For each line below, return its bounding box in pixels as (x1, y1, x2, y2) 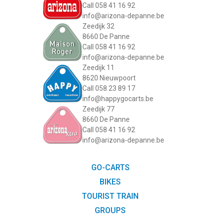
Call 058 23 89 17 (82, 84, 135, 93)
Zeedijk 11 (82, 64, 114, 72)
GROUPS (95, 206, 126, 216)
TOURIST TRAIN (82, 191, 139, 201)
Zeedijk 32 (82, 22, 114, 31)
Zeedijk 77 (82, 105, 114, 113)
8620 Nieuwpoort (82, 74, 136, 82)
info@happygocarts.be (82, 95, 153, 103)
